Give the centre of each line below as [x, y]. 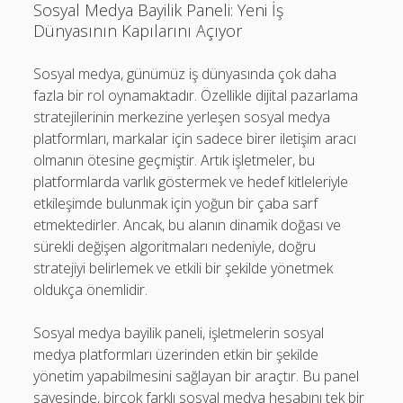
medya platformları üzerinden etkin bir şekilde [176, 354]
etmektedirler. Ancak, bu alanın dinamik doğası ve [188, 225]
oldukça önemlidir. [91, 290]
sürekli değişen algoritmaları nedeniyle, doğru [175, 246]
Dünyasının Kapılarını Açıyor [138, 31]
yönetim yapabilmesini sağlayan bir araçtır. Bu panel [197, 376]
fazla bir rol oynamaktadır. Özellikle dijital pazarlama [196, 95]
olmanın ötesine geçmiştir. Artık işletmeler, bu [175, 160]
